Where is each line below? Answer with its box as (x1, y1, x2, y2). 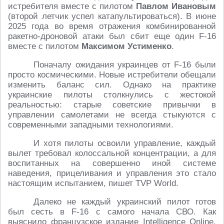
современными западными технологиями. (8, 120, 173, 130)
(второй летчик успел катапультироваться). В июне (8, 11, 216, 21)
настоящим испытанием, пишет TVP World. (8, 178, 178, 188)
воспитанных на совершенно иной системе (8, 158, 216, 168)
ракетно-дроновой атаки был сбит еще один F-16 (8, 31, 216, 41)
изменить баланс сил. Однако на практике (8, 80, 216, 90)
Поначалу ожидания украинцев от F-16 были (33, 60, 216, 70)
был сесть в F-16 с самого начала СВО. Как (8, 207, 216, 217)
